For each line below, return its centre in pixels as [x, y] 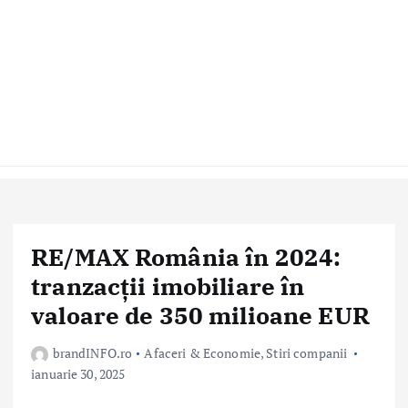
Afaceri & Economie [202, 353]
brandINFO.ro [92, 353]
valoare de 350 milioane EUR [200, 315]
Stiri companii [307, 353]
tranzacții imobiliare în [168, 286]
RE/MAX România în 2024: [186, 257]
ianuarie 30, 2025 [78, 374]
